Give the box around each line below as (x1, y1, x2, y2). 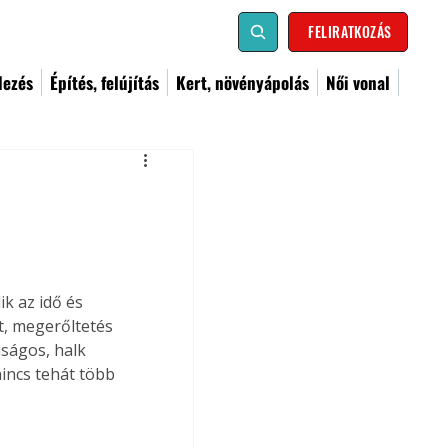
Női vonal (326, 70, 390, 95)
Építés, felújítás (50, 70, 159, 95)
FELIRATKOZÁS (308, 21, 392, 42)
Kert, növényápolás (176, 70, 309, 95)
